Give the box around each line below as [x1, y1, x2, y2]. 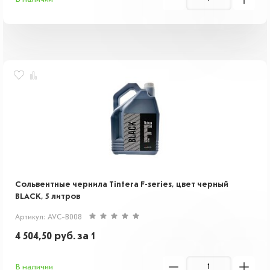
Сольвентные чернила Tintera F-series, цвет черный [15, 180, 228, 189]
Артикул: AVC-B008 [15, 214, 82, 221]
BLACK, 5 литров [15, 192, 80, 201]
